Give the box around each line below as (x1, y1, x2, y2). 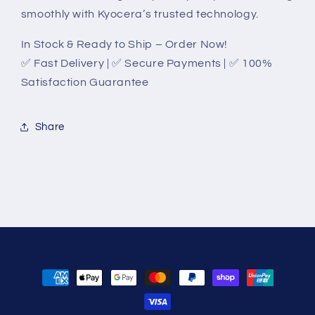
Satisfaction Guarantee (20, 77, 149, 89)
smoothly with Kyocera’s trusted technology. (20, 8, 259, 20)
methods (25, 283, 74, 295)
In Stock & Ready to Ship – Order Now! (20, 39, 229, 51)
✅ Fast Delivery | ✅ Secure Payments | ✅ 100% (20, 58, 273, 70)
